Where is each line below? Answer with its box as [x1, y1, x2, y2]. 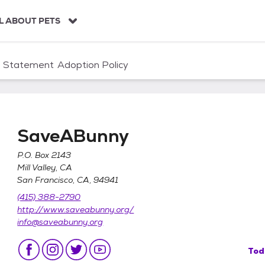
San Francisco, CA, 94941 [17, 174, 119, 185]
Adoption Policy [57, 59, 128, 71]
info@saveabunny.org [17, 216, 104, 227]
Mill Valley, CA [17, 162, 73, 173]
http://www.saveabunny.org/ [17, 204, 134, 215]
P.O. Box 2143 [17, 150, 72, 160]
